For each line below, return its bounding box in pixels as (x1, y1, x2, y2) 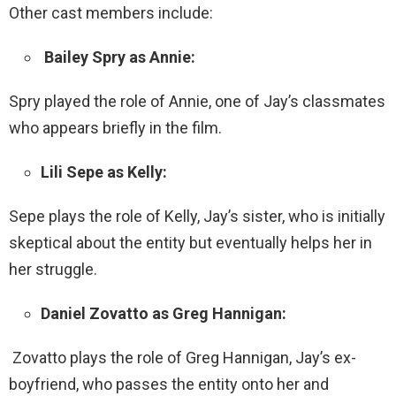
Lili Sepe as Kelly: (41, 162, 167, 181)
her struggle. (9, 259, 97, 278)
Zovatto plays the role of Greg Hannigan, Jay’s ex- (9, 347, 356, 367)
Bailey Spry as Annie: (44, 47, 195, 66)
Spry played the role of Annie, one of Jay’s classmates (9, 91, 385, 110)
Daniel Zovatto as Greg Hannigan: (41, 303, 286, 323)
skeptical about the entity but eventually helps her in (9, 232, 372, 252)
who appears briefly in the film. (9, 118, 222, 137)
